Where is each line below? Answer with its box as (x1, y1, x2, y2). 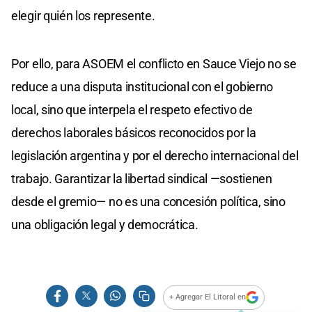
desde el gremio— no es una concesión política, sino (11, 194, 286, 209)
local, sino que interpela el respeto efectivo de (11, 102, 253, 117)
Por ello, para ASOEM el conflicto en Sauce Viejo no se (11, 56, 297, 71)
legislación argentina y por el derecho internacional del (11, 148, 299, 163)
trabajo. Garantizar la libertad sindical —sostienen (11, 171, 272, 186)
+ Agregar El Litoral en (169, 292, 247, 302)
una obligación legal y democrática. (11, 217, 198, 232)
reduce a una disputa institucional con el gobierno (11, 79, 274, 94)
